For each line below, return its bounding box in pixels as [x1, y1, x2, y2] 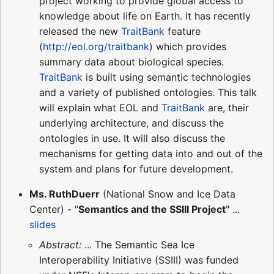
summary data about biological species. [39, 55, 224, 68]
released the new [39, 24, 121, 37]
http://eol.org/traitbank [43, 40, 149, 53]
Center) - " [29, 202, 78, 215]
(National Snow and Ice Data [100, 187, 235, 200]
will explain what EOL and [39, 101, 161, 114]
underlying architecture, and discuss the [39, 116, 224, 129]
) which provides [149, 40, 226, 53]
